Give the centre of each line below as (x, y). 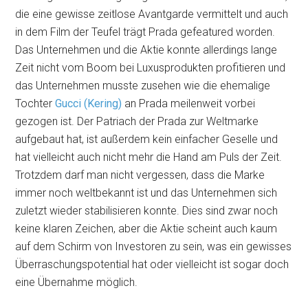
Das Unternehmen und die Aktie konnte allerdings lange (146, 50)
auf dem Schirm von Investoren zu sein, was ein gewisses (154, 246)
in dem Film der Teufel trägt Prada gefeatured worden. (145, 32)
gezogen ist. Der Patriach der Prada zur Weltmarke (137, 121)
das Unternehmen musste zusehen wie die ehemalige (143, 86)
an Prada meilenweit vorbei (190, 103)
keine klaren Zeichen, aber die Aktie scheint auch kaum (146, 229)
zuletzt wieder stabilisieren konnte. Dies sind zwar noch (147, 211)
